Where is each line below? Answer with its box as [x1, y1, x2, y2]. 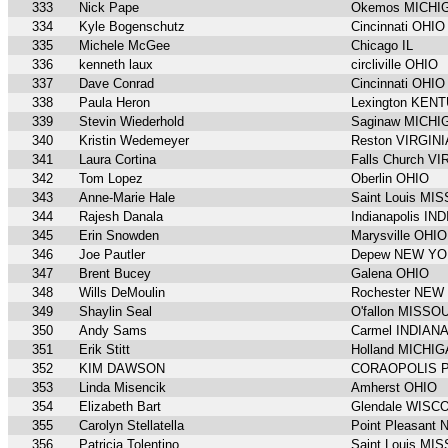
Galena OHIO [351, 266, 429, 282]
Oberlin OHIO [351, 171, 429, 187]
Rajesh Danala [79, 209, 163, 225]
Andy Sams [79, 323, 147, 339]
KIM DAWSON [79, 361, 165, 377]
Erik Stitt [79, 342, 130, 358]
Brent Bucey [79, 266, 151, 282]
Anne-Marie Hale [79, 190, 175, 206]
